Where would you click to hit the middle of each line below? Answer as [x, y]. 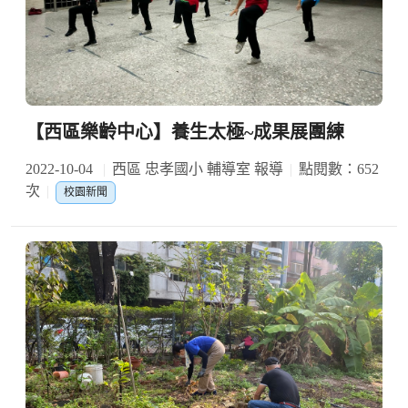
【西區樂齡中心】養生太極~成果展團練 [185, 132]
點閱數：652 [339, 169]
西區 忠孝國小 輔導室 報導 [198, 169]
